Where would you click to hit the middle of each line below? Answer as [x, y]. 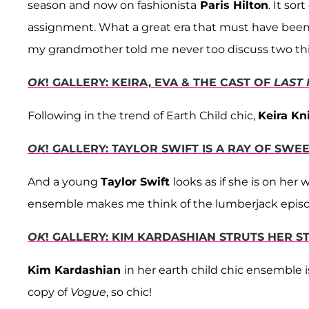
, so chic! [129, 292]
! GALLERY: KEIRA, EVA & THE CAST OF [160, 83]
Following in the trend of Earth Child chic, [143, 116]
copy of [49, 292]
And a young [64, 182]
